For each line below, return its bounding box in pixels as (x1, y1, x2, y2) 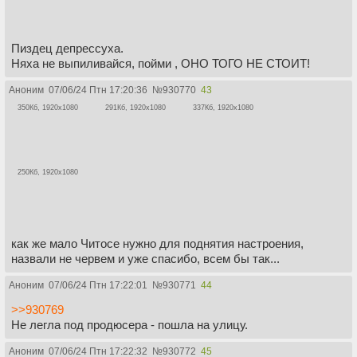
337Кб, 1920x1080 (193, 104, 253, 112)
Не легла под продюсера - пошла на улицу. (11, 317, 248, 331)
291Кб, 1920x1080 (105, 104, 166, 112)
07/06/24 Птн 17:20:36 (49, 84, 147, 96)
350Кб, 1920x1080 (18, 104, 78, 112)
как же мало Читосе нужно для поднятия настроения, (11, 236, 304, 250)
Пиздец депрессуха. (11, 41, 124, 56)
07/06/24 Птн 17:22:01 (49, 279, 147, 291)
